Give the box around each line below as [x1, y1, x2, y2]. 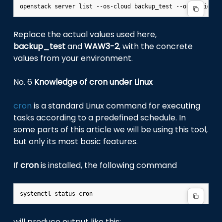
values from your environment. [13, 52, 133, 64]
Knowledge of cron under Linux [34, 76, 153, 88]
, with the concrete [119, 40, 193, 52]
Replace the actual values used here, [13, 28, 157, 40]
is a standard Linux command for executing [32, 100, 201, 111]
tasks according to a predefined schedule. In [13, 111, 186, 123]
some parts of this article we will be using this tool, [13, 123, 208, 135]
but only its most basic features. [13, 135, 138, 147]
